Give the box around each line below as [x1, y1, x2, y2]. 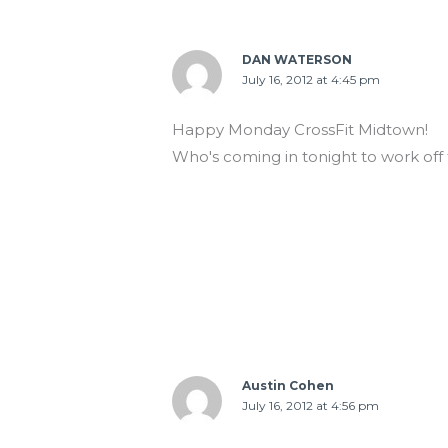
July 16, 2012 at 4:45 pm [242, 72, 381, 88]
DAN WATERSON [242, 52, 353, 68]
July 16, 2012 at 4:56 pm [242, 398, 380, 414]
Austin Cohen [242, 378, 335, 394]
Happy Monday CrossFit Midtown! [172, 120, 429, 140]
